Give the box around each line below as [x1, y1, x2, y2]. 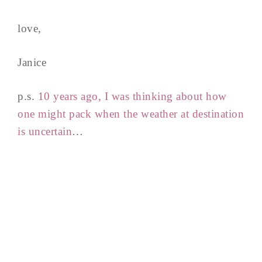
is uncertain [18, 125, 72, 137]
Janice [18, 56, 46, 68]
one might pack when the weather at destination [18, 107, 244, 120]
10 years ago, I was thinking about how [37, 89, 227, 102]
